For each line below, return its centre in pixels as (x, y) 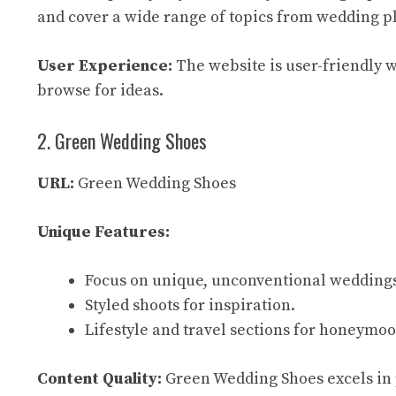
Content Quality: (99, 379)
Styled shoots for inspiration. (190, 305)
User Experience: (105, 66)
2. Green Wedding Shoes (122, 141)
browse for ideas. (100, 91)
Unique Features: (103, 232)
